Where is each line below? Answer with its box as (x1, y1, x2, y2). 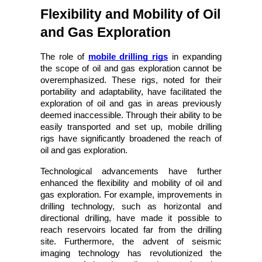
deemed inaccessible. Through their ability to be (40, 111, 222, 120)
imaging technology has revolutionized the (40, 249, 222, 258)
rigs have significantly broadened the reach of (40, 134, 222, 143)
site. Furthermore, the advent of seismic (40, 237, 222, 246)
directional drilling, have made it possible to (40, 213, 222, 223)
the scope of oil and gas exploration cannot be (40, 64, 222, 73)
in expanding (168, 52, 222, 61)
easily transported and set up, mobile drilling (40, 122, 222, 132)
